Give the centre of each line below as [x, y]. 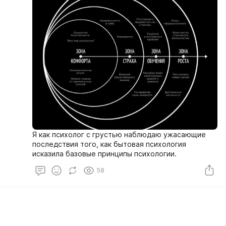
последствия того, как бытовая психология [109, 144]
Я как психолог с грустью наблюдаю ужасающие [119, 134]
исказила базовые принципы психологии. [104, 154]
